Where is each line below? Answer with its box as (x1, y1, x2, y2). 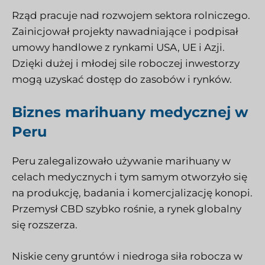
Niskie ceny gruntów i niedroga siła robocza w (12, 250, 243, 262)
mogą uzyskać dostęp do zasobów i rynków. (12, 73, 232, 85)
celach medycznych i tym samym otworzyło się (12, 171, 247, 183)
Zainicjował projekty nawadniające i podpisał (12, 25, 238, 37)
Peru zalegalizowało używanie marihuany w (12, 155, 231, 167)
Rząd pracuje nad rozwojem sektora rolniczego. (12, 9, 250, 21)
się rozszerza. (12, 219, 77, 231)
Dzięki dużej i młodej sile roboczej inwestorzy (12, 57, 240, 69)
